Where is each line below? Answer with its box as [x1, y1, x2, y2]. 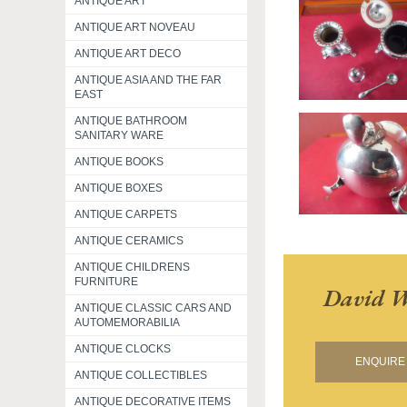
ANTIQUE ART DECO [74, 47, 181, 60]
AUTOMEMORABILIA [74, 316, 180, 329]
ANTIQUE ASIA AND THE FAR [74, 74, 222, 86]
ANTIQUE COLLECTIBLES [74, 369, 207, 382]
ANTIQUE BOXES [74, 182, 163, 194]
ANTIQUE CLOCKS [74, 342, 171, 355]
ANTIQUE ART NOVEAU [74, 21, 195, 34]
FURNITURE [74, 275, 138, 288]
